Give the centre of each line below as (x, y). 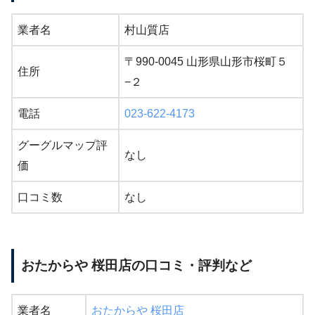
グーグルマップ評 (63, 146)
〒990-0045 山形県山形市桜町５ (206, 62)
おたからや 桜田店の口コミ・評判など (136, 266)
